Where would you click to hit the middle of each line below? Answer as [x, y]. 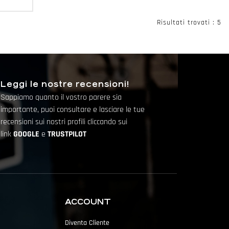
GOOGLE [27, 134]
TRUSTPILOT [67, 134]
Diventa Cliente [87, 223]
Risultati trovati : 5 [189, 23]
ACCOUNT [88, 202]
